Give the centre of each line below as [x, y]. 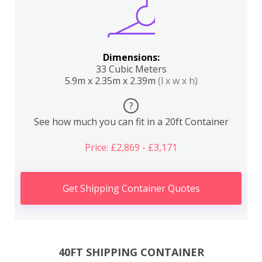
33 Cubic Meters [131, 69]
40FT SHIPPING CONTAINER [131, 252]
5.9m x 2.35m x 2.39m [111, 81]
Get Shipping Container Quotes [131, 188]
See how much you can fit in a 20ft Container [131, 122]
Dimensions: [131, 57]
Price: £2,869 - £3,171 [131, 147]
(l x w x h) [177, 81]
